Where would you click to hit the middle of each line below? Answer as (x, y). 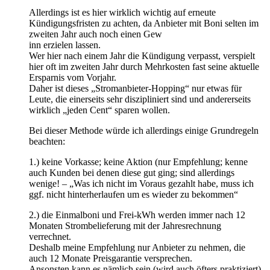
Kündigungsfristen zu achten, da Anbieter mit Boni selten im (144, 23)
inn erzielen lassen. (65, 45)
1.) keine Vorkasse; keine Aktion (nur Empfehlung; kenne (138, 162)
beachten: (47, 141)
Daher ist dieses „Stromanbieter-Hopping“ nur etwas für (135, 88)
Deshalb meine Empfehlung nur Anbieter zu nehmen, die (137, 247)
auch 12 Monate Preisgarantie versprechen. (111, 258)
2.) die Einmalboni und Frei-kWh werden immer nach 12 (137, 215)
